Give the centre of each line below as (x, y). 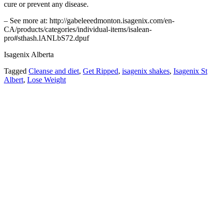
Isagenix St (190, 71)
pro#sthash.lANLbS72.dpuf (46, 38)
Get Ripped (101, 71)
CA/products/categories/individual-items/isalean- (78, 29)
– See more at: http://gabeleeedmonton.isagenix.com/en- (89, 20)
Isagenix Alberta (29, 54)
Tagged (16, 71)
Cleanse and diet (54, 71)
